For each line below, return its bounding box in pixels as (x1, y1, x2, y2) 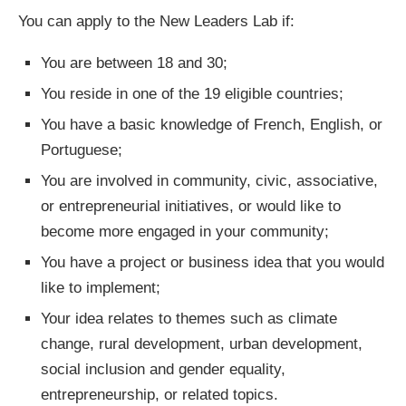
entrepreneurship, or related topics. (41, 385, 278, 403)
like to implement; (41, 278, 160, 296)
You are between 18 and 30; (41, 53, 227, 72)
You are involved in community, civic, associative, (41, 171, 378, 189)
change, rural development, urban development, (41, 334, 362, 353)
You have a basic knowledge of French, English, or (41, 115, 382, 133)
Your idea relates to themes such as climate (41, 309, 337, 327)
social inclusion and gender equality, (41, 360, 285, 378)
